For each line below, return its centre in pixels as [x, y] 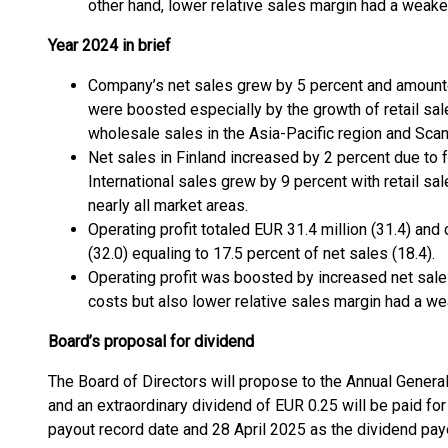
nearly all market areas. [168, 205]
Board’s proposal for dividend [151, 341]
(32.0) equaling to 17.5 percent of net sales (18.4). [261, 253]
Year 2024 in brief [109, 45]
